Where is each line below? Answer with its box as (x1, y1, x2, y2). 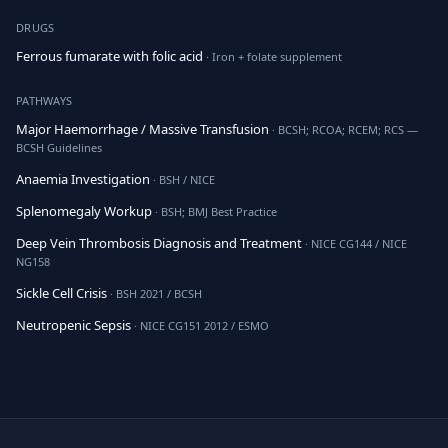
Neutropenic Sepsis (16, 316, 131, 334)
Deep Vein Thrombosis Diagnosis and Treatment (16, 234, 302, 252)
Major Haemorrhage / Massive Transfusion (16, 120, 269, 138)
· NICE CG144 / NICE (302, 236, 407, 251)
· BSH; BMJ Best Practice (152, 204, 277, 219)
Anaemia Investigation (16, 170, 150, 188)
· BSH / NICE (150, 172, 215, 187)
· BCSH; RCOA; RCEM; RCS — (269, 122, 418, 137)
